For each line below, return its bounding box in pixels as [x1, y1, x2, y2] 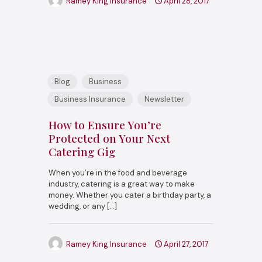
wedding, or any [49, 201, 105, 211]
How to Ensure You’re [49, 116, 161, 132]
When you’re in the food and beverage [49, 167, 187, 178]
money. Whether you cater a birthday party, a [49, 189, 211, 200]
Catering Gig [49, 143, 115, 159]
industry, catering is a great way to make [49, 178, 195, 189]
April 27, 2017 [164, 239, 209, 249]
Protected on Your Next [49, 130, 170, 146]
